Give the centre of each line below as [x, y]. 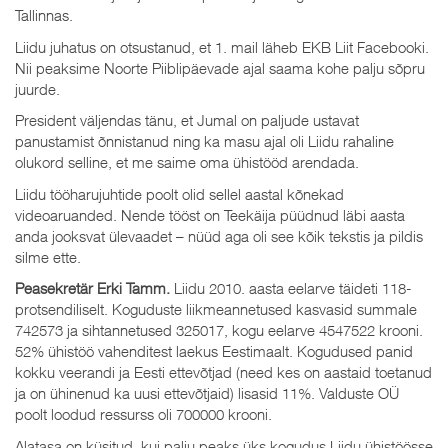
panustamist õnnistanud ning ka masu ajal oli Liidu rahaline [204, 141]
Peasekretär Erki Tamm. [92, 288]
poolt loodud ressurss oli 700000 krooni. [143, 414]
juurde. [37, 88]
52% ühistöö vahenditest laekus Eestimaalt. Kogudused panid [214, 351]
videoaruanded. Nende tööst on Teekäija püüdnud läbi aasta [210, 214]
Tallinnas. [44, 15]
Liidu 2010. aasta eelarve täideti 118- [291, 288]
